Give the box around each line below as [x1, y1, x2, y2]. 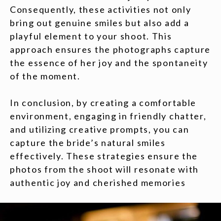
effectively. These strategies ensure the [10, 150, 198, 161]
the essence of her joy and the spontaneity [10, 57, 208, 68]
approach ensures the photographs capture [10, 44, 211, 55]
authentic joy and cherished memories [10, 177, 186, 188]
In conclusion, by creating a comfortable [10, 97, 197, 108]
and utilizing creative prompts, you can [10, 124, 189, 135]
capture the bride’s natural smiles [10, 137, 166, 148]
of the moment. [10, 71, 80, 81]
